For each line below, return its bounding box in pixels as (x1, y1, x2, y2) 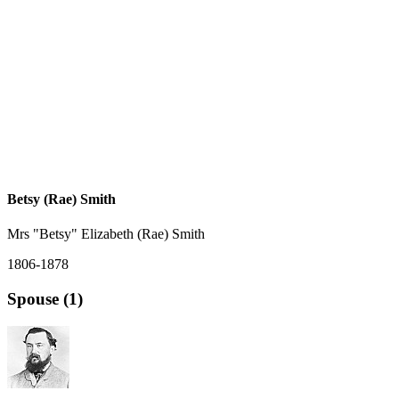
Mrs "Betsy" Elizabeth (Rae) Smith (7, 226, 205, 242)
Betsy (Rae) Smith (7, 191, 116, 208)
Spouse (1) (7, 289, 83, 309)
